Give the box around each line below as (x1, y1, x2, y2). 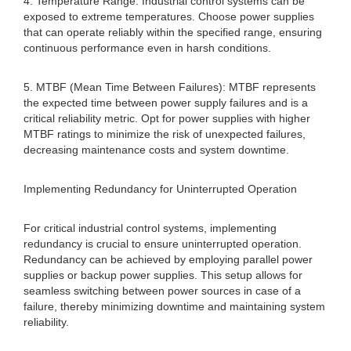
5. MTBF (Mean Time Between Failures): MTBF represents (24, 81, 316, 93)
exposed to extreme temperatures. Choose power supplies (24, 10, 314, 23)
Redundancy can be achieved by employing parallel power (24, 253, 313, 266)
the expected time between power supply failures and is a (24, 96, 308, 109)
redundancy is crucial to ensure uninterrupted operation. (24, 237, 302, 250)
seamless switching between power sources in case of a (24, 284, 301, 297)
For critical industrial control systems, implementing (24, 222, 277, 234)
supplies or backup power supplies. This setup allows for (24, 269, 302, 281)
